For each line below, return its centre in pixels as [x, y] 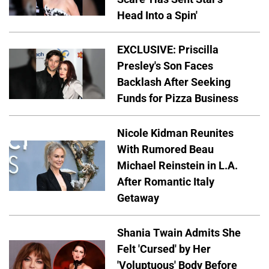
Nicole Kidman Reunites [175, 133]
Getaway [138, 198]
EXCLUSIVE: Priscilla [168, 50]
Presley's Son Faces [165, 66]
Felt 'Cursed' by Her [164, 249]
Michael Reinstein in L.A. [177, 166]
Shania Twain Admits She [179, 233]
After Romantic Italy [166, 182]
